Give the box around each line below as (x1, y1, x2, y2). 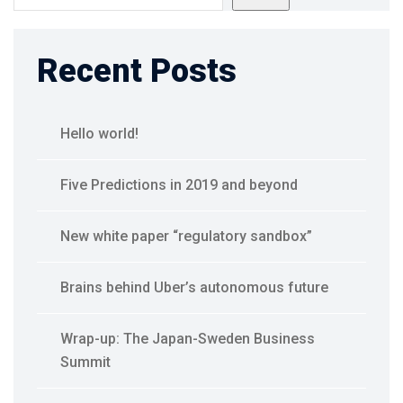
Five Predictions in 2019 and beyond (60, 176, 298, 193)
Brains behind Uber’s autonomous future (60, 279, 328, 296)
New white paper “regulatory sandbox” (60, 228, 312, 245)
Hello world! (60, 125, 139, 142)
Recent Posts (37, 52, 237, 90)
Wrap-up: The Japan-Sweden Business (60, 330, 315, 347)
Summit (60, 354, 111, 371)
